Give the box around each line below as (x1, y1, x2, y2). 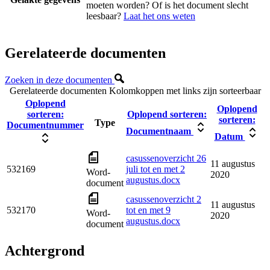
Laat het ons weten (124, 10, 195, 21)
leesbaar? (86, 10, 124, 21)
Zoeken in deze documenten (5, 74, 115, 85)
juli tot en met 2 (126, 163, 185, 174)
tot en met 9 (126, 204, 171, 215)
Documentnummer (7, 119, 84, 130)
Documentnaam (126, 125, 193, 136)
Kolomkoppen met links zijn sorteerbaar (108, 85, 261, 96)
